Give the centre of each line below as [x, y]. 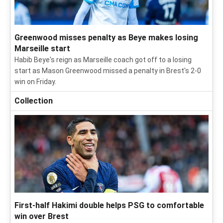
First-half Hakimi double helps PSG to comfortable [109, 205]
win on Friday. [35, 82]
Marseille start [42, 49]
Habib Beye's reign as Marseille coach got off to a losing [103, 60]
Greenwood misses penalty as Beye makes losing [106, 38]
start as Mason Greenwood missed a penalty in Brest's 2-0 [108, 71]
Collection [34, 101]
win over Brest [42, 216]
